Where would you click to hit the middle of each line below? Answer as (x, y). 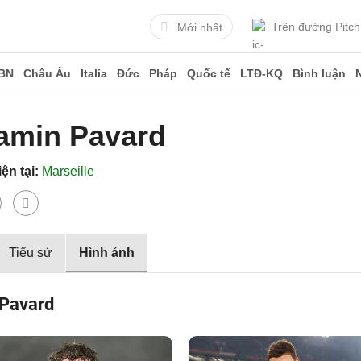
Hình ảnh (107, 253)
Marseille (68, 171)
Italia (94, 73)
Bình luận (319, 73)
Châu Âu (47, 73)
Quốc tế (209, 73)
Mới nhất (200, 27)
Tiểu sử (31, 253)
